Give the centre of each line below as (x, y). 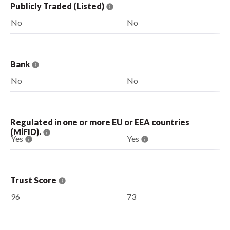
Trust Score (34, 180)
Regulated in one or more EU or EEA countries (100, 122)
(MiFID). (26, 131)
